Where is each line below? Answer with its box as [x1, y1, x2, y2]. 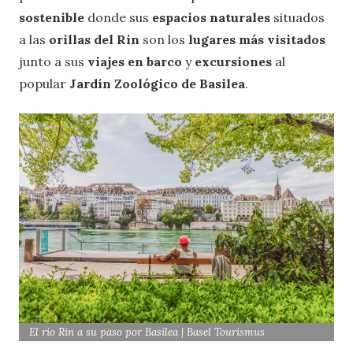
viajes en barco [87, 53, 182, 69]
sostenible [19, 9, 87, 25]
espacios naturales [152, 9, 273, 25]
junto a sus [19, 53, 87, 69]
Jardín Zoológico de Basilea [69, 75, 245, 91]
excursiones [195, 53, 272, 69]
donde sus [87, 9, 152, 25]
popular [19, 75, 69, 91]
